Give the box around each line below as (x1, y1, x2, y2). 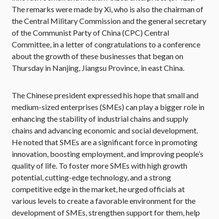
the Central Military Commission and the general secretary (12, 16, 206, 25)
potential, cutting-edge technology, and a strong (12, 173, 171, 182)
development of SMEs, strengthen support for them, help (12, 208, 200, 217)
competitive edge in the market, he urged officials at (12, 184, 185, 194)
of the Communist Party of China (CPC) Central (12, 28, 169, 37)
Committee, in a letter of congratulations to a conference (12, 40, 200, 49)
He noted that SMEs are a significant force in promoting (12, 137, 197, 147)
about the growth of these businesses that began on (12, 51, 183, 61)
